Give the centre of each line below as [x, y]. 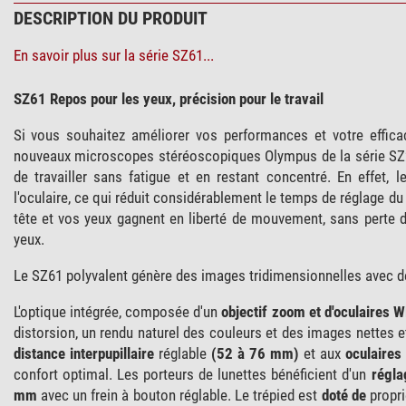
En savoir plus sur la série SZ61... [113, 55]
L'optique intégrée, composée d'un [117, 311]
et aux [322, 353]
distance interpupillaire [83, 353]
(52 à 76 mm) [255, 353]
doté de [343, 395]
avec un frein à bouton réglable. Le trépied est [179, 395]
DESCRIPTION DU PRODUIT [110, 18]
